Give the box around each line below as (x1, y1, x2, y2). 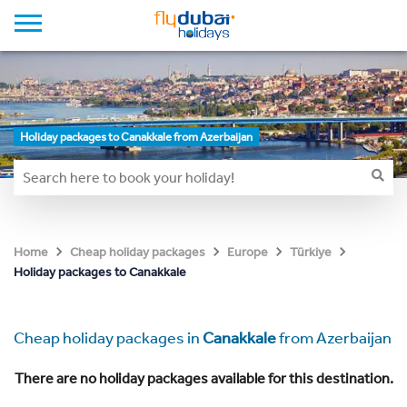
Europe (227, 244, 268, 260)
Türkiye (290, 244, 332, 260)
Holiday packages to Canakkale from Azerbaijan (20, 130, 253, 144)
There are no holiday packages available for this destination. (14, 370, 393, 387)
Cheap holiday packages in (14, 328, 203, 348)
